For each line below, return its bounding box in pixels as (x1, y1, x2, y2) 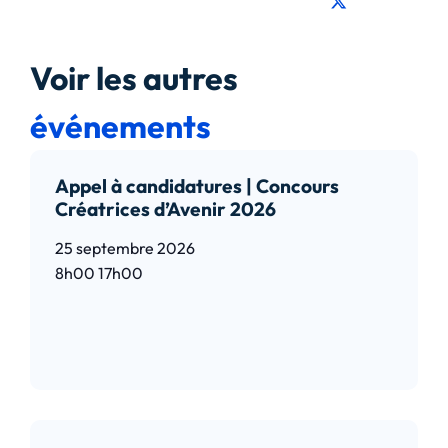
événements (30, 105, 211, 146)
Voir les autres (30, 57, 238, 98)
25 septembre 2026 (55, 237, 195, 258)
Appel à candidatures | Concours (55, 173, 339, 198)
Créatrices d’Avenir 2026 (55, 196, 276, 221)
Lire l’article (61, 293, 146, 314)
